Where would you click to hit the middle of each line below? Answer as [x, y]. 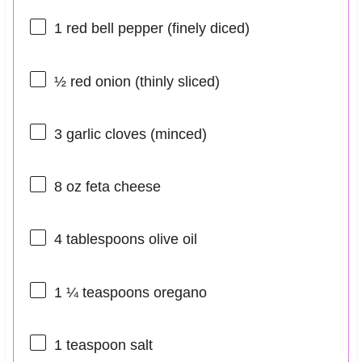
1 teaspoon [90, 345]
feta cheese [121, 187]
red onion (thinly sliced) [143, 81]
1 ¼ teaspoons [101, 292]
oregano [178, 292]
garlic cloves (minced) [134, 134]
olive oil [170, 240]
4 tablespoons [99, 240]
